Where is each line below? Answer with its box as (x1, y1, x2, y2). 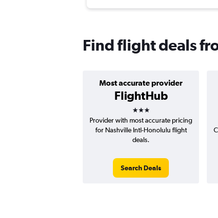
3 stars (131, 100, 167, 114)
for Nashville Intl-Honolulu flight (95, 126, 187, 134)
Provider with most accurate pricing (90, 116, 192, 125)
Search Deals (121, 164, 161, 172)
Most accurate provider (99, 78, 182, 88)
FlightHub (114, 89, 168, 103)
